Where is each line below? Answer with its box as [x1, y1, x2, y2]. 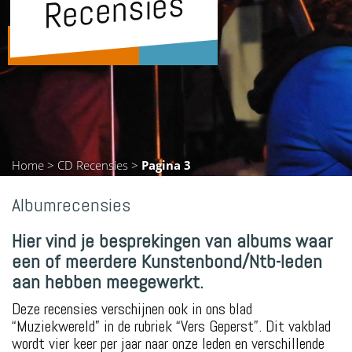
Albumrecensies [12, 192, 130, 218]
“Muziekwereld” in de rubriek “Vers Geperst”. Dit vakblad [12, 316, 331, 337]
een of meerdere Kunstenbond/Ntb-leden [12, 249, 322, 274]
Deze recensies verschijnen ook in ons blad [12, 299, 252, 320]
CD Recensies [57, 156, 128, 173]
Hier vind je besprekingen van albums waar [12, 229, 332, 254]
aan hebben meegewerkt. [12, 269, 203, 295]
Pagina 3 [141, 156, 191, 173]
